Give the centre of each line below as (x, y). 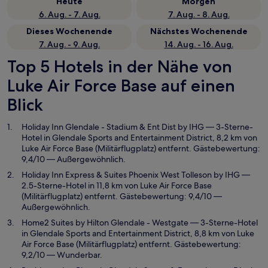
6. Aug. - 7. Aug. (69, 14)
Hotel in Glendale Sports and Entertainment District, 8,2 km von (139, 138)
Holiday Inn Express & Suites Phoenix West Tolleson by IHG (131, 175)
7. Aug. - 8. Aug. (199, 14)
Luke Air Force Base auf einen (121, 86)
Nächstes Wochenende (199, 31)
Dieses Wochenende (69, 31)
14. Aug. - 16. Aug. (199, 44)
